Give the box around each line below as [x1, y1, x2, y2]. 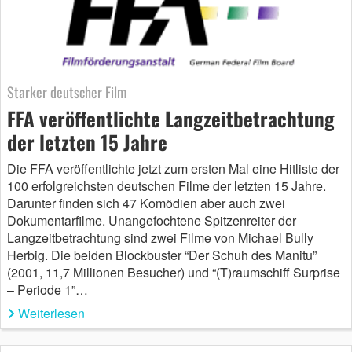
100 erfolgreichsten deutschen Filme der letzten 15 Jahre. [7, 177, 326, 196]
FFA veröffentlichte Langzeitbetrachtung [7, 104, 335, 134]
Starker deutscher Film [7, 82, 126, 103]
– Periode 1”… [7, 280, 88, 299]
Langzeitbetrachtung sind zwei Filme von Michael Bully [7, 229, 313, 247]
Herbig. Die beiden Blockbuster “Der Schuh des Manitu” [7, 246, 317, 265]
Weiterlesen [18, 304, 85, 323]
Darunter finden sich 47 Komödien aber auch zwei [7, 194, 285, 213]
